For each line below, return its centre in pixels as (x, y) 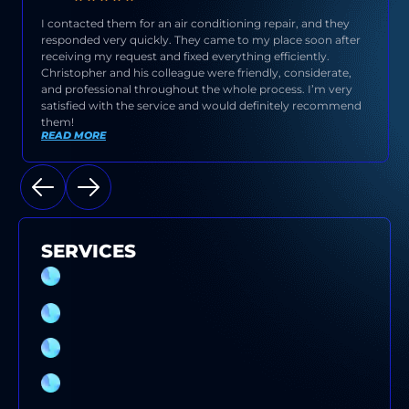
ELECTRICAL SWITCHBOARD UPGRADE (193, 348)
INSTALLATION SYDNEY (141, 284)
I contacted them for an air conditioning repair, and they (195, 23)
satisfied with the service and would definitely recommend (201, 105)
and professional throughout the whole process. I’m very (197, 89)
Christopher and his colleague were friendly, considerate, (196, 72)
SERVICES (89, 252)
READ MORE (73, 136)
